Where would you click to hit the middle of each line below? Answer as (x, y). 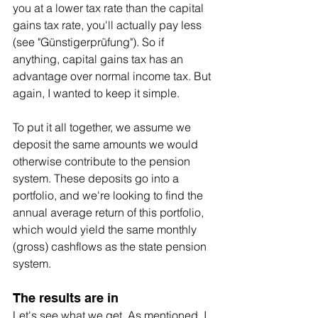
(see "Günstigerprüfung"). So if (90, 42)
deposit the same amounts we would (107, 144)
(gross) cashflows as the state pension (111, 246)
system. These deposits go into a (97, 178)
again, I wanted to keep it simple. (96, 93)
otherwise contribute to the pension (103, 161)
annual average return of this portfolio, (110, 212)
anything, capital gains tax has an (99, 59)
